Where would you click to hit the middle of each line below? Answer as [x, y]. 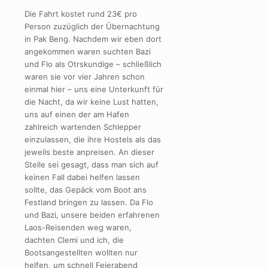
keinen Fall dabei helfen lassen [82, 177]
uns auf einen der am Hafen [77, 114]
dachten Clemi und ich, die [74, 240]
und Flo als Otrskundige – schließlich [93, 64]
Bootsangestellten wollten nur [81, 252]
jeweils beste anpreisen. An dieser [89, 152]
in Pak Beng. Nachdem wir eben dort [93, 39]
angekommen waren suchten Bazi [88, 51]
